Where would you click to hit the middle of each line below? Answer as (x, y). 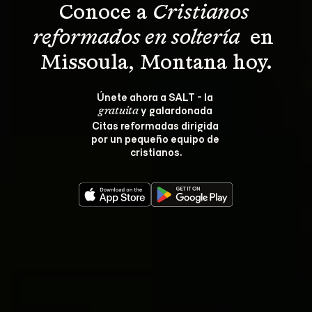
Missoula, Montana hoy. (156, 63)
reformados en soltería (139, 38)
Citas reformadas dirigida (156, 125)
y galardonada (176, 110)
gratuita (118, 111)
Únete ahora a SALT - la (156, 96)
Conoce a (106, 13)
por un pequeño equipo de (156, 138)
